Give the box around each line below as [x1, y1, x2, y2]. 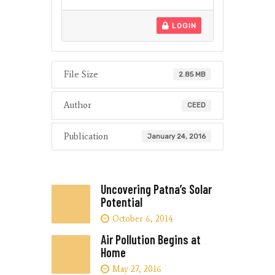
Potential [100, 194, 142, 209]
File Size [63, 68, 98, 80]
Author [63, 99, 91, 111]
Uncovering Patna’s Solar [100, 181, 212, 196]
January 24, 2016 [147, 131, 206, 141]
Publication [63, 130, 108, 142]
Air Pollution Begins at [100, 232, 201, 247]
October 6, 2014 [112, 213, 174, 224]
